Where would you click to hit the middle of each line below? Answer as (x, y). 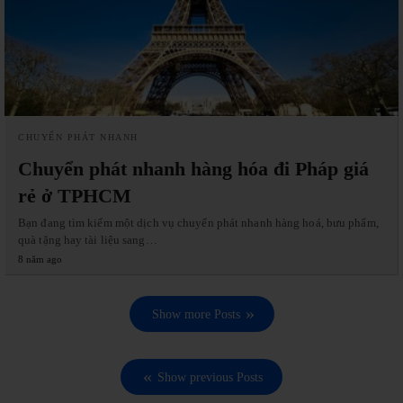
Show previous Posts (210, 377)
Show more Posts (196, 314)
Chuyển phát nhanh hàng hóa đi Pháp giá (193, 168)
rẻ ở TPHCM (75, 195)
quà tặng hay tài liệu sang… (88, 239)
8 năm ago (40, 259)
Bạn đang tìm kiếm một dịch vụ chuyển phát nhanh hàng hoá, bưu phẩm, (198, 222)
